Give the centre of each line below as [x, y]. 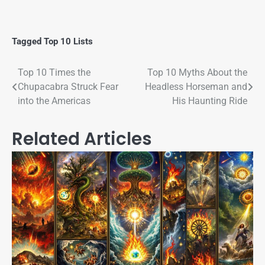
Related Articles [82, 139]
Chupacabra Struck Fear [68, 87]
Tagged [28, 42]
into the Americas [54, 101]
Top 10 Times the [54, 73]
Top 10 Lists [68, 42]
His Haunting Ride [210, 101]
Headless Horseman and [196, 87]
